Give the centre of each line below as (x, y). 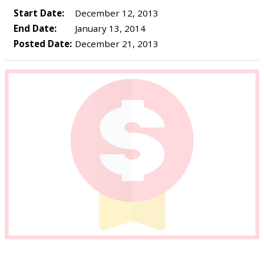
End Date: (35, 28)
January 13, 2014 (109, 28)
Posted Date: (43, 44)
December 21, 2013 (115, 44)
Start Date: (39, 13)
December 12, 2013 (115, 13)
